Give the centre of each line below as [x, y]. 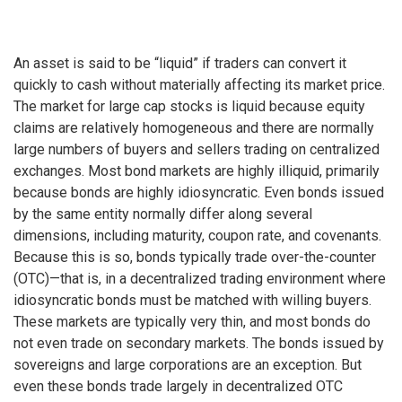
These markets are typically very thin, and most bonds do [192, 322]
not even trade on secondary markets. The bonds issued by [199, 344]
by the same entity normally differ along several [163, 214]
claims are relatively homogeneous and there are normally [194, 128]
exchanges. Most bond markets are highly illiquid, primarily [197, 171]
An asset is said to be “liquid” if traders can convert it [180, 64]
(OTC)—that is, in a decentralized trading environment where [200, 279]
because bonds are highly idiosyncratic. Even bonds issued [199, 193]
